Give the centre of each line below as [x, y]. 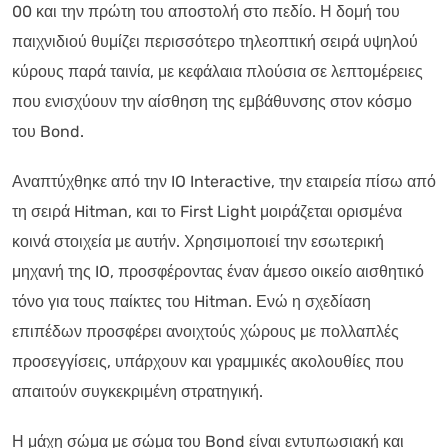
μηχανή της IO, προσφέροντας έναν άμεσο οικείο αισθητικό [218, 271]
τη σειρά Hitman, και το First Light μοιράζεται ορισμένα [207, 211]
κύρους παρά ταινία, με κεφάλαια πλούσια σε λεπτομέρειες [217, 71]
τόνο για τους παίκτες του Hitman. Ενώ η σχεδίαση [191, 301]
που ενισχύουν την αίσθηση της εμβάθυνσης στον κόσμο [212, 101]
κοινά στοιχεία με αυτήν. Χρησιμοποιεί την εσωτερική [198, 241]
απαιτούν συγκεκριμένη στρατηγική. [137, 391]
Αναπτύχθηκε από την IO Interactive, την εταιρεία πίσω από [224, 181]
